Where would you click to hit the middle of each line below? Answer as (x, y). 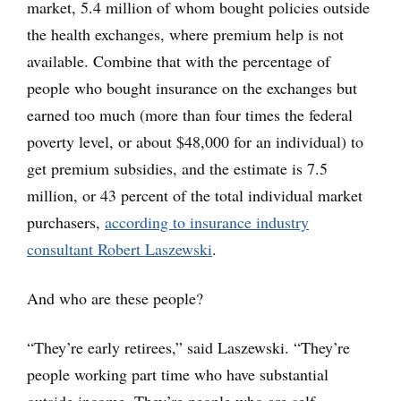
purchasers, (66, 222)
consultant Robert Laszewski (119, 249)
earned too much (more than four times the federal (190, 115)
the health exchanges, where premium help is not (185, 34)
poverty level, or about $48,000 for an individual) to (195, 142)
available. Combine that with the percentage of (179, 61)
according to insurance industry (207, 222)
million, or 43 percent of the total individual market (195, 196)
